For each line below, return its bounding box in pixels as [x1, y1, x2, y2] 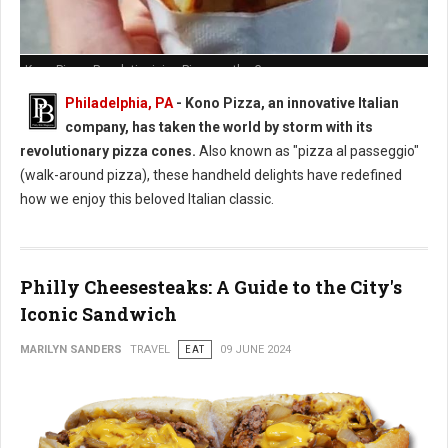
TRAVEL [130, 343, 170, 356]
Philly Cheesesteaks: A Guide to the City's [20, 275, 402, 299]
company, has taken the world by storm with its [65, 119, 373, 135]
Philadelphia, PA [65, 95, 173, 111]
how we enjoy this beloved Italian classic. [20, 191, 274, 207]
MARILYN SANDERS [20, 343, 122, 356]
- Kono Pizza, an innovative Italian [173, 95, 399, 111]
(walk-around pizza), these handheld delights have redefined [20, 167, 402, 183]
